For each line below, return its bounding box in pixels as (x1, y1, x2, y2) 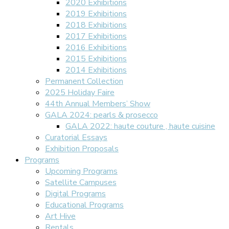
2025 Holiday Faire (45, 87, 114, 98)
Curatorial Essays (45, 132, 107, 143)
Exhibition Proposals (45, 143, 119, 154)
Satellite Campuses (45, 177, 117, 188)
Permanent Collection (45, 76, 123, 87)
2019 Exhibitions (65, 8, 127, 19)
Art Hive (45, 211, 76, 222)
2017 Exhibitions (65, 31, 127, 42)
